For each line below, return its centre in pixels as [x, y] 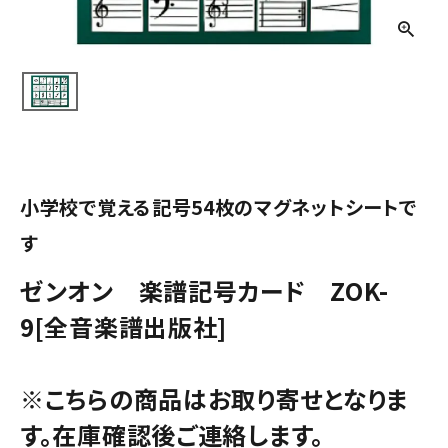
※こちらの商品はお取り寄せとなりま [214, 398]
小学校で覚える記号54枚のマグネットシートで [218, 206]
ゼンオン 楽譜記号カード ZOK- [204, 290]
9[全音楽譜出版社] [123, 326]
